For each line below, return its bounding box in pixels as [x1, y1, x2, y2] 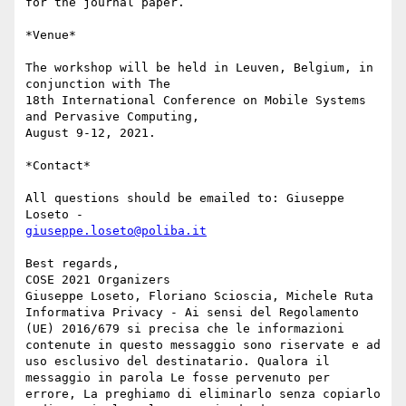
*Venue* [25, 28, 76, 43]
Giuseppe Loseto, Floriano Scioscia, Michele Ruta [25, 289, 373, 304]
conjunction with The [25, 77, 170, 92]
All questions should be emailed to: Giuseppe [25, 191, 344, 206]
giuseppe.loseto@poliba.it [25, 224, 207, 238]
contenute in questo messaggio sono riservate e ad [25, 338, 381, 353]
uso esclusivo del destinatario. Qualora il [25, 354, 330, 369]
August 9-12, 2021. [25, 126, 156, 140]
